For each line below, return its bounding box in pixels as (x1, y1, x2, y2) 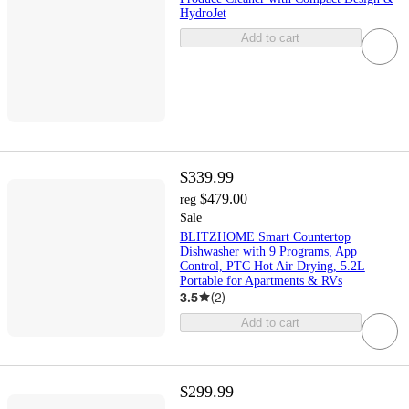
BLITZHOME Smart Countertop (179, 229, 351, 244)
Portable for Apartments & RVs (179, 273, 342, 288)
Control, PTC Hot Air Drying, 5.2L (179, 258, 365, 273)
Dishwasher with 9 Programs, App (179, 244, 357, 258)
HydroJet (179, 6, 226, 21)
